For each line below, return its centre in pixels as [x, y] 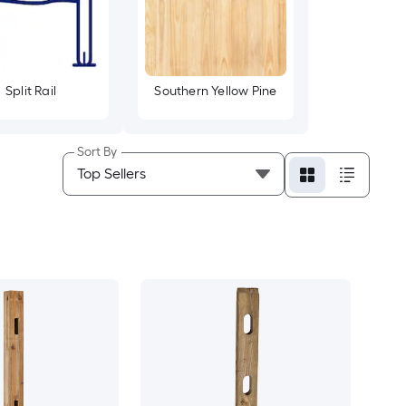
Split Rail [31, 92]
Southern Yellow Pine [216, 92]
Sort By [97, 152]
